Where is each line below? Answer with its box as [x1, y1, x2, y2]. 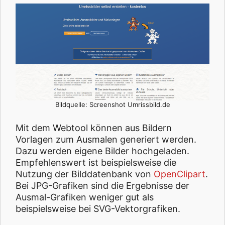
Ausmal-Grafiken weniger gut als [16, 192, 154, 202]
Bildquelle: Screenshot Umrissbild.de [55, 100, 170, 108]
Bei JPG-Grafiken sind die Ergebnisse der [16, 180, 189, 191]
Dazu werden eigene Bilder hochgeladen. [16, 146, 189, 156]
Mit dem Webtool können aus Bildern [16, 123, 172, 133]
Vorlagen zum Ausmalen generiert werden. [16, 134, 196, 145]
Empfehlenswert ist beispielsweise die [16, 157, 176, 168]
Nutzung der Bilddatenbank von [16, 169, 154, 179]
